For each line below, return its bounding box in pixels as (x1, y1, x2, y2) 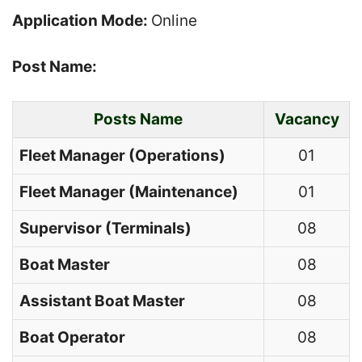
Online (151, 11, 197, 30)
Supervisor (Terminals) (19, 219, 192, 238)
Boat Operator (19, 328, 125, 347)
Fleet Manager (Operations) (19, 146, 225, 165)
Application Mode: (12, 11, 151, 30)
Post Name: (12, 57, 100, 76)
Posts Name (94, 110, 183, 128)
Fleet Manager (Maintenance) (19, 183, 238, 201)
